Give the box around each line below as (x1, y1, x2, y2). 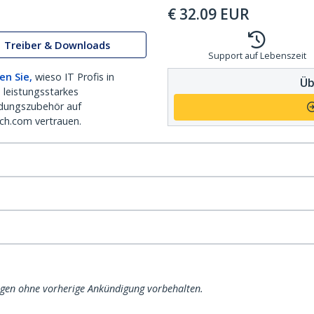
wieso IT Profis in (35, 70, 114, 83)
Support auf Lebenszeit (207, 50, 306, 62)
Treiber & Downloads (4, 38, 110, 52)
